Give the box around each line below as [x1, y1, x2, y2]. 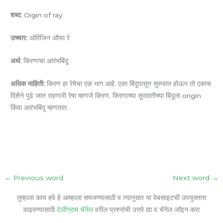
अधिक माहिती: [10, 79, 45, 88]
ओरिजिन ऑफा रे [27, 34, 70, 42]
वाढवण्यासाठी [23, 205, 57, 214]
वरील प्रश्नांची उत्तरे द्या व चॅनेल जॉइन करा [93, 205, 200, 214]
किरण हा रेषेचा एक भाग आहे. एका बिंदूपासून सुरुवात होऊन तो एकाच [45, 79, 212, 88]
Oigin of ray [22, 11, 63, 19]
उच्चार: [10, 34, 28, 42]
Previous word [11, 173, 64, 182]
